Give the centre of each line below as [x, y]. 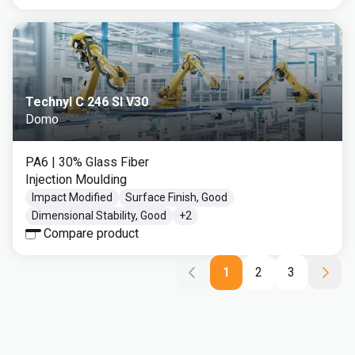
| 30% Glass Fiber [100, 162]
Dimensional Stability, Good [99, 216]
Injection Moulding [76, 179]
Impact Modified [72, 197]
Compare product [91, 233]
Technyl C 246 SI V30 [87, 102]
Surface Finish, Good [176, 197]
